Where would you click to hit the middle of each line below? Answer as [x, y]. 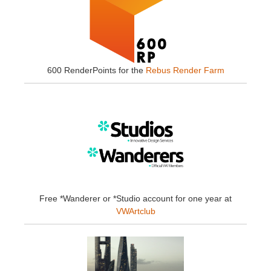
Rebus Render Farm [185, 70]
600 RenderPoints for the [96, 70]
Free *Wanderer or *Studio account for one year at [135, 199]
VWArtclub [135, 211]
